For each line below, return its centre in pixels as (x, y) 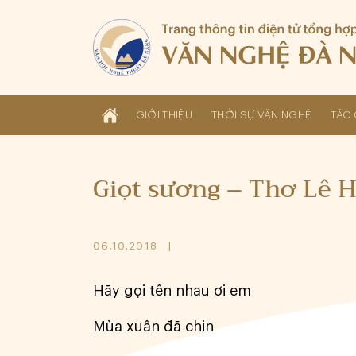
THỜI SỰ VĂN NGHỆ (261, 115)
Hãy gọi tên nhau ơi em (172, 291)
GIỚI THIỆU (164, 115)
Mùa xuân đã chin (153, 327)
